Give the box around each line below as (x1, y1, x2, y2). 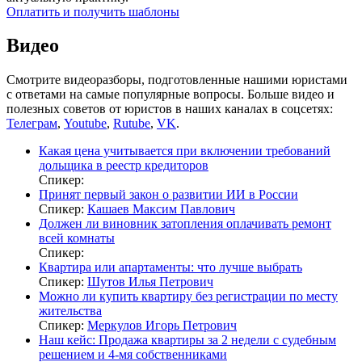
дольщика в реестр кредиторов (39, 158, 208, 173)
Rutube (113, 116, 150, 131)
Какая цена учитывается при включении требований (39, 144, 330, 158)
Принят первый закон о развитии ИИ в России (39, 187, 298, 202)
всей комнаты (39, 231, 115, 246)
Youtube (64, 116, 107, 131)
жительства (39, 304, 102, 318)
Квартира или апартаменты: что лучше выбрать (39, 260, 302, 275)
